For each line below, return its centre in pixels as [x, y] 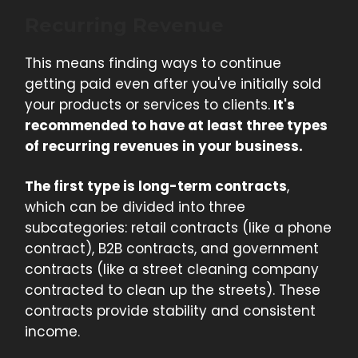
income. [52, 332]
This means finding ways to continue [153, 64]
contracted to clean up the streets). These [173, 290]
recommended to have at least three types [176, 126]
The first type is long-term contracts [156, 187]
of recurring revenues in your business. [164, 147]
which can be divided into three [135, 207]
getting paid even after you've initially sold [173, 84]
